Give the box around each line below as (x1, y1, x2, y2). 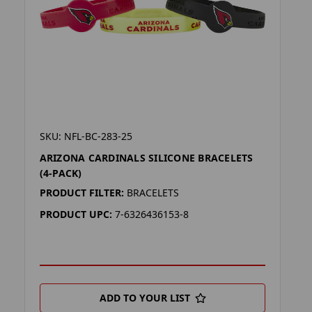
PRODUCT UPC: (39, 208, 112, 221)
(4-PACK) (39, 166, 82, 180)
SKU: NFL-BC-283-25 (39, 130, 132, 143)
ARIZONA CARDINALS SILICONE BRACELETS (39, 151, 253, 164)
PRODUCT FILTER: (39, 186, 124, 199)
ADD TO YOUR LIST (99, 290, 190, 304)
